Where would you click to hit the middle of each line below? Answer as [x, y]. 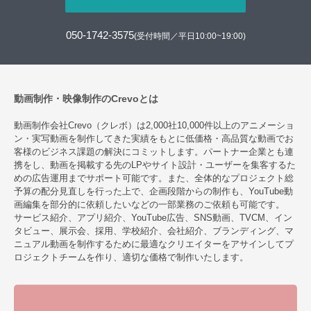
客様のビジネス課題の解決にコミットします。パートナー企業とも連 [154, 152]
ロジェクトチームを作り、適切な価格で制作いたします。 [131, 258]
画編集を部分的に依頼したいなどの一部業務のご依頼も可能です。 [149, 205]
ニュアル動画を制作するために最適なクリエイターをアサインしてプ [154, 244]
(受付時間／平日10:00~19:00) [190, 36]
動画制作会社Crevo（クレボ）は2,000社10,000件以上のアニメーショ [154, 126]
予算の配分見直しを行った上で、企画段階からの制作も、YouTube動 [153, 192]
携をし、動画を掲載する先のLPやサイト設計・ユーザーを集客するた [155, 165]
